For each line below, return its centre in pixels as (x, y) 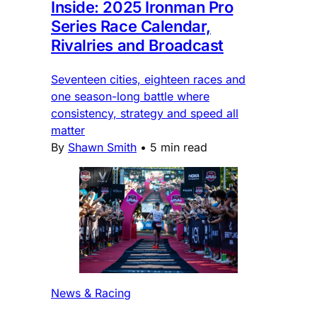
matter (68, 131)
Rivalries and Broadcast (137, 46)
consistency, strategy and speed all (145, 114)
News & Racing (91, 293)
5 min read (179, 148)
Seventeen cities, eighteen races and (148, 80)
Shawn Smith (102, 148)
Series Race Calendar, (131, 27)
